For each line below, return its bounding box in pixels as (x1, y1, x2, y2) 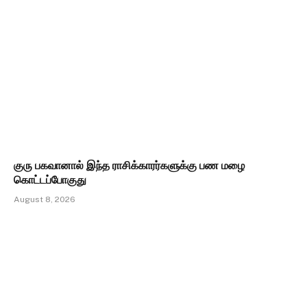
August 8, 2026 (14, 194, 75, 204)
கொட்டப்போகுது (14, 173, 86, 186)
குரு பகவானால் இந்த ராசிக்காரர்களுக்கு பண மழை (14, 158, 245, 172)
